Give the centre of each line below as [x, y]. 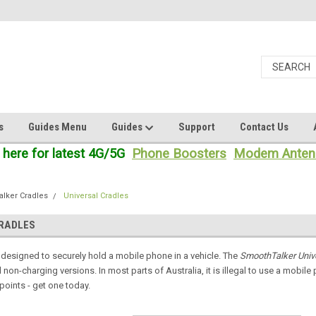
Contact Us [264, 127]
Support [197, 127]
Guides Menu [57, 127]
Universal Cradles [96, 196]
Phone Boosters [179, 154]
